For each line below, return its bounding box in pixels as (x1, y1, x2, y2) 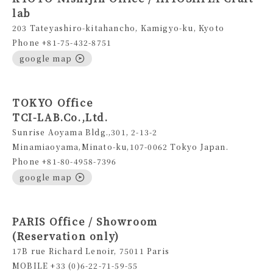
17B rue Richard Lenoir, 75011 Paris (12, 246, 169, 257)
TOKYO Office (12, 96, 93, 110)
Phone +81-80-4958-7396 (12, 156, 117, 167)
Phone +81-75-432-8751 (12, 37, 112, 48)
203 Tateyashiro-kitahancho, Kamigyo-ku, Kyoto (12, 23, 225, 34)
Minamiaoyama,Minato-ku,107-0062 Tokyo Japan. (12, 141, 229, 152)
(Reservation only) (12, 229, 119, 244)
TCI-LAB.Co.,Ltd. (12, 110, 108, 125)
